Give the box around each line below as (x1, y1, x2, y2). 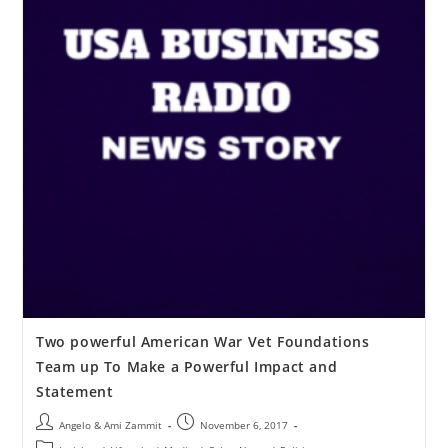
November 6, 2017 (199, 418, 288, 433)
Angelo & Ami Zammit (58, 418, 162, 433)
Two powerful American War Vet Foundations (35, 332, 370, 352)
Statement (35, 382, 114, 402)
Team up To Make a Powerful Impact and (35, 357, 338, 377)
